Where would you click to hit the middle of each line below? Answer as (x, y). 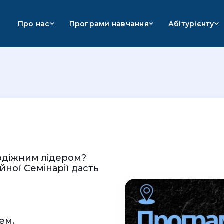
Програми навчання (109, 24)
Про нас (34, 24)
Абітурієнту (191, 24)
